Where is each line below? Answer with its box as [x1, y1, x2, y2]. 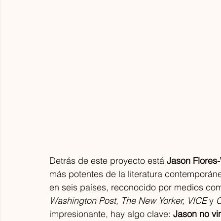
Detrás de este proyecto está [49, 154, 167, 166]
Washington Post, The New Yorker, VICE [49, 194, 207, 206]
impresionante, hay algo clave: [49, 208, 173, 220]
